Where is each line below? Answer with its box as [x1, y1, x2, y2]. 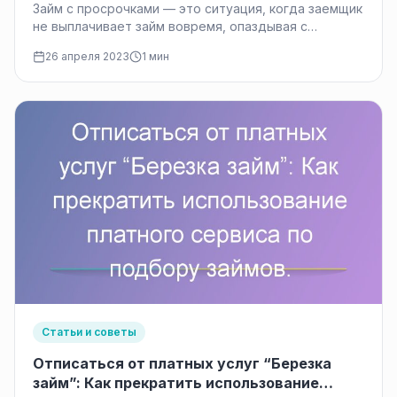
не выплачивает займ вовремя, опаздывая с [33, 19, 307, 35]
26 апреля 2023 [45, 50, 129, 64]
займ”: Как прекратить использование [33, 374, 319, 393]
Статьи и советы [42, 325, 136, 339]
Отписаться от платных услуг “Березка [33, 354, 331, 373]
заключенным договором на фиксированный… [33, 36, 317, 52]
